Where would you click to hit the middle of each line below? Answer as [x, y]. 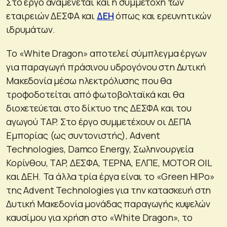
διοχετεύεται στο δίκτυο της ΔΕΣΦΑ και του [99, 108]
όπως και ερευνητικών [162, 16]
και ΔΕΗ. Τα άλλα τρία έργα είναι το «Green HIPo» [110, 177]
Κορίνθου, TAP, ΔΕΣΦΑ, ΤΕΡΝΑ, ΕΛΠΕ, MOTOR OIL [109, 163]
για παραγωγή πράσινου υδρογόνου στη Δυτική [106, 67]
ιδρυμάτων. [31, 30]
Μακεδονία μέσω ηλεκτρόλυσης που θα [89, 81]
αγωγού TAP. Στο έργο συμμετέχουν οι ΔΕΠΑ [99, 122]
